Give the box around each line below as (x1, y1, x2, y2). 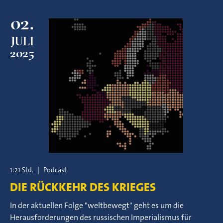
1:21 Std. (10, 165, 33, 174)
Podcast (43, 165, 67, 174)
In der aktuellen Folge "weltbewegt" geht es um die (10, 200, 184, 211)
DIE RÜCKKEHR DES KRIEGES (10, 179, 156, 195)
